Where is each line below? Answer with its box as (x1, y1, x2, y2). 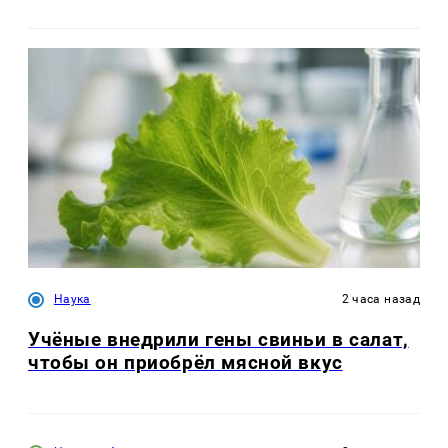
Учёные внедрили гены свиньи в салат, (28, 327, 409, 351)
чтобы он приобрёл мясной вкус (28, 350, 343, 374)
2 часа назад (341, 292, 420, 307)
